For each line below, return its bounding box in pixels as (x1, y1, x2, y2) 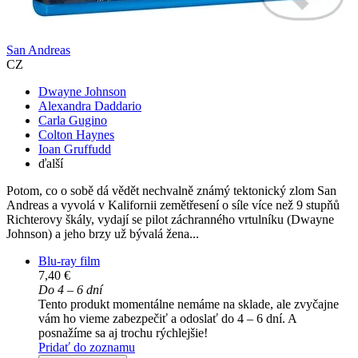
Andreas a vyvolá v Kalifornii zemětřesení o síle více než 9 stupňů (6, 198, 340, 213)
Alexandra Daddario (38, 99, 141, 113)
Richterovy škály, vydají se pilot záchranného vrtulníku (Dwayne (6, 213, 334, 227)
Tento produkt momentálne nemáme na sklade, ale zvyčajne (38, 297, 339, 312)
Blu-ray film (38, 254, 100, 268)
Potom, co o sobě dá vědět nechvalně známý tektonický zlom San (6, 184, 336, 198)
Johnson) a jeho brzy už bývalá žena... (6, 227, 199, 241)
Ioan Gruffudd (38, 142, 111, 157)
